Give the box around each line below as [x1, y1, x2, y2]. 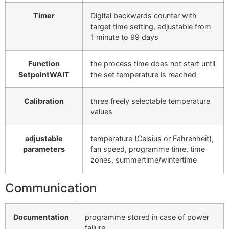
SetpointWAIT [18, 70, 70, 79]
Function [28, 59, 60, 68]
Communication [5, 180, 97, 195]
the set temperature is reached [90, 70, 196, 79]
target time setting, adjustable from [90, 21, 211, 31]
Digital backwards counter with [90, 11, 197, 20]
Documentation [13, 212, 69, 221]
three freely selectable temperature [90, 96, 210, 105]
